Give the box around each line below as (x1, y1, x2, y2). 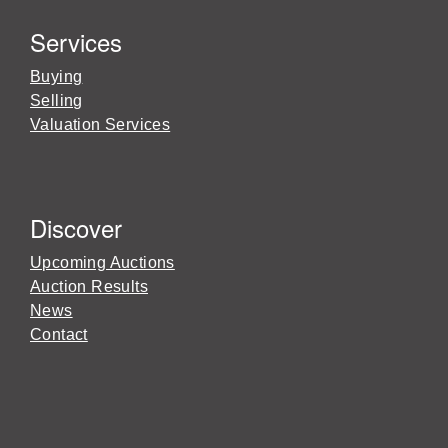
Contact (30, 325, 88, 343)
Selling (30, 91, 83, 109)
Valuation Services (30, 115, 171, 133)
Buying (30, 67, 83, 85)
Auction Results (30, 277, 148, 295)
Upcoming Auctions (30, 253, 175, 271)
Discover (30, 209, 122, 245)
